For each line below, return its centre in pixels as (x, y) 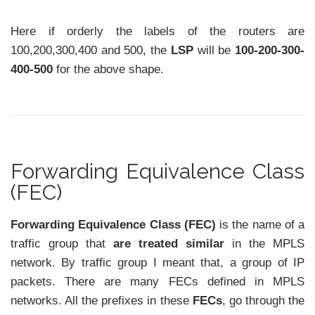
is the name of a (260, 225)
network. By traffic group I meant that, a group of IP (157, 263)
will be (214, 50)
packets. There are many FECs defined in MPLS (157, 282)
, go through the (263, 301)
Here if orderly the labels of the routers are (157, 31)
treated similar (181, 244)
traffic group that (62, 244)
